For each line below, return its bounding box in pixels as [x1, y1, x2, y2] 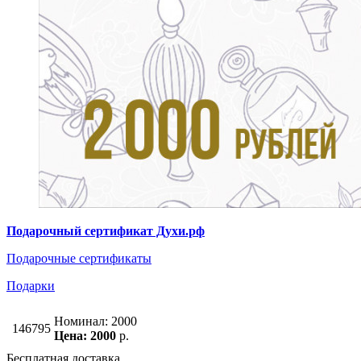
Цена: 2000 [54, 329, 116, 343]
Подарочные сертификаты [6, 251, 151, 266]
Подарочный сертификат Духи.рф [6, 224, 205, 239]
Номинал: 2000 [54, 314, 137, 329]
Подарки [6, 279, 55, 293]
